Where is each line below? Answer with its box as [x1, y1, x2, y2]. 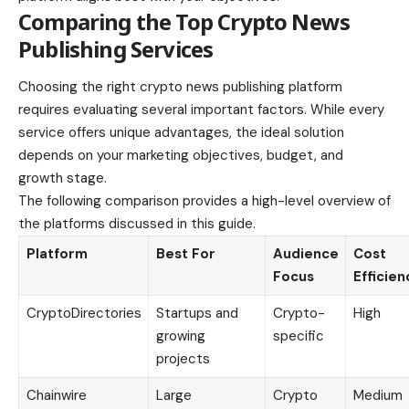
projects [155, 350, 210, 369]
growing [155, 327, 205, 346]
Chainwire [26, 386, 87, 405]
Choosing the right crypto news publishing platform [18, 78, 342, 97]
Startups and [155, 304, 238, 323]
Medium [352, 386, 403, 405]
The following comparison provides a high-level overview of [18, 192, 391, 211]
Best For [155, 245, 215, 264]
